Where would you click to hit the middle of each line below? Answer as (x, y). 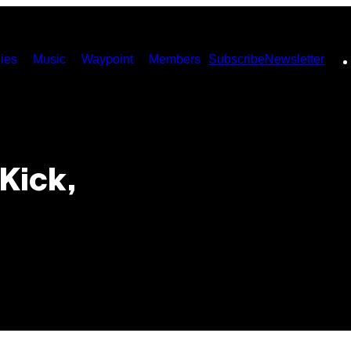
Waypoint (107, 59)
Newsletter (295, 59)
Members (175, 59)
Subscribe (237, 59)
